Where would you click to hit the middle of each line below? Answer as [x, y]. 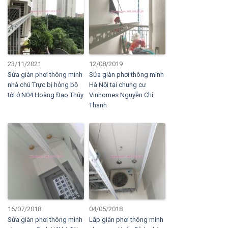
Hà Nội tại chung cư [118, 85]
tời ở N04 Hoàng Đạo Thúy [46, 95]
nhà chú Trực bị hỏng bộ [43, 85]
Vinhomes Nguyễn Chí [121, 95]
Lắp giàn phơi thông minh [126, 220]
